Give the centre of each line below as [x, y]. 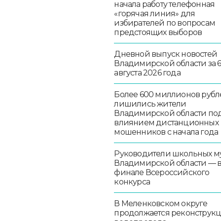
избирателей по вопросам [165, 23]
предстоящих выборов [158, 32]
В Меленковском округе [161, 203]
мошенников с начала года [166, 132]
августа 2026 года [147, 73]
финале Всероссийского [162, 172]
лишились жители [150, 104]
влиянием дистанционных [166, 122]
